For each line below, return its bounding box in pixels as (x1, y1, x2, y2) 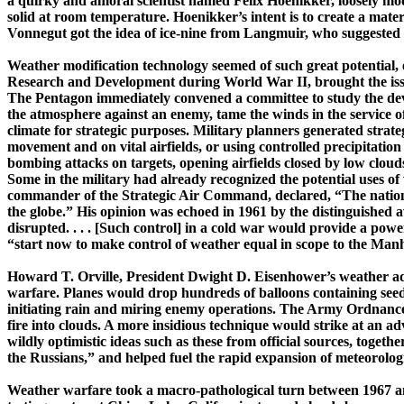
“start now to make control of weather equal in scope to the (7, 236, 371, 252)
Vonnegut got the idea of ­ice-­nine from (7, 25, 243, 41)
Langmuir (243, 25, 305, 41)
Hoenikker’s (173, 9, 247, 25)
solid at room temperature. (7, 9, 173, 25)
